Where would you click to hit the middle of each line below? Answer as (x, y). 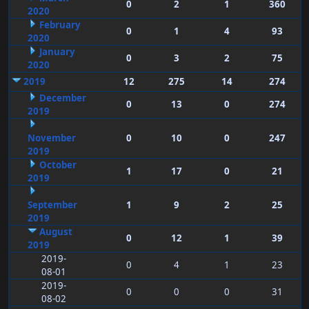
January (57, 52)
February (60, 25)
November (51, 138)
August (56, 232)
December (62, 98)
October (58, 165)
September (52, 205)
